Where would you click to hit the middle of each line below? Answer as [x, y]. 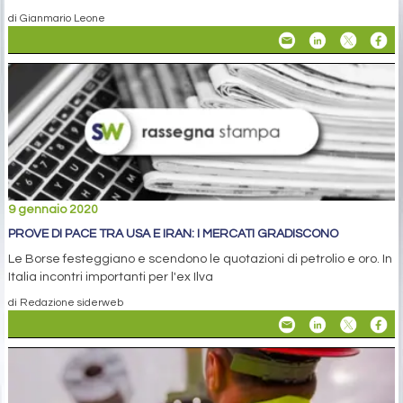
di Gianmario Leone [57, 18]
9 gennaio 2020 [53, 209]
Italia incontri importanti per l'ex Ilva [111, 277]
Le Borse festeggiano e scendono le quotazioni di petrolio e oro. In [200, 259]
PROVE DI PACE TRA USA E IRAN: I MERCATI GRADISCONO [173, 233]
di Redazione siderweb [66, 302]
